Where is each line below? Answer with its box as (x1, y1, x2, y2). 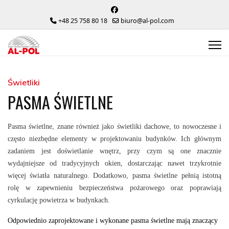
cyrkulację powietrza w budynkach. (8, 196, 110, 204)
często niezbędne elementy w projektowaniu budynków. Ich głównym (8, 135, 221, 143)
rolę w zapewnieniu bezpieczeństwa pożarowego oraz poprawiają (8, 184, 221, 192)
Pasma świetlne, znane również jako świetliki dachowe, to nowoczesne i (8, 123, 221, 130)
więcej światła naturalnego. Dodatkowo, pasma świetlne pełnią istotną (8, 172, 221, 179)
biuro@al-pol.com (120, 16, 174, 25)
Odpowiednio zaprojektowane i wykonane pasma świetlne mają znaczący (8, 217, 218, 224)
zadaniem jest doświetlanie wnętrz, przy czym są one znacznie (8, 147, 221, 155)
